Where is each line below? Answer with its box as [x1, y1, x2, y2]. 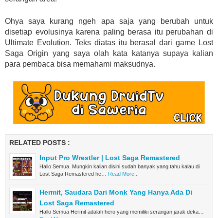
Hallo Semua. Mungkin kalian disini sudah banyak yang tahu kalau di [39, 163, 200, 169]
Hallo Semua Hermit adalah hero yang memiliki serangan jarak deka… [39, 208, 204, 215]
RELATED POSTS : [9, 138, 70, 146]
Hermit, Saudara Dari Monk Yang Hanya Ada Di [39, 188, 192, 196]
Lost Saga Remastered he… [39, 170, 107, 177]
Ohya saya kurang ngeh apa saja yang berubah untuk [5, 17, 213, 25]
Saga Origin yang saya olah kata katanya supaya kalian [5, 49, 213, 57]
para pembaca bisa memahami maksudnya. [5, 59, 155, 68]
